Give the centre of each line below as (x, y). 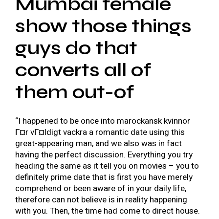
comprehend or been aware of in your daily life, (101, 188)
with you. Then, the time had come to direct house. (108, 211)
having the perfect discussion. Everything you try (104, 155)
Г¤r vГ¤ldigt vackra (51, 132)
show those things (104, 26)
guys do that (77, 48)
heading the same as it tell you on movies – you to (107, 166)
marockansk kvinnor (154, 121)
